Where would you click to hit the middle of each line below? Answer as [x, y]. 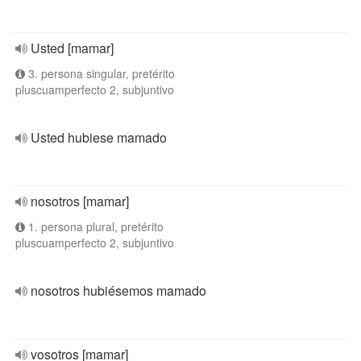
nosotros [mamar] [80, 201]
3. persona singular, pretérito [100, 73]
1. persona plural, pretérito [94, 226]
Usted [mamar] [72, 48]
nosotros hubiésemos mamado [118, 290]
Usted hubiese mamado [99, 137]
